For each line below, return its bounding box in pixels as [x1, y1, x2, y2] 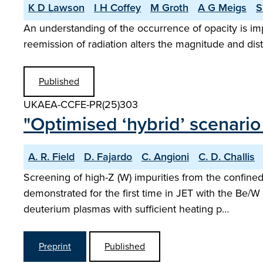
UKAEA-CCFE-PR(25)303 [23, 97, 138, 112]
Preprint [39, 240, 71, 253]
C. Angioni [141, 149, 189, 164]
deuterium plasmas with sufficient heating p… [23, 201, 229, 217]
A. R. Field [28, 149, 75, 164]
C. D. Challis [198, 149, 255, 164]
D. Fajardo [84, 149, 132, 164]
